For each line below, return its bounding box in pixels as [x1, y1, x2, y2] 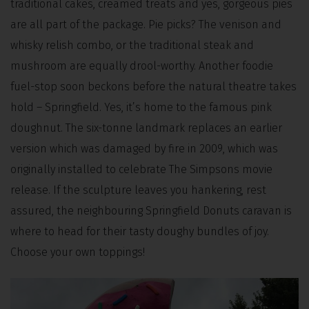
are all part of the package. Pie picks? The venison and [10, 17, 281, 31]
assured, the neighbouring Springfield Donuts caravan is [10, 203, 292, 217]
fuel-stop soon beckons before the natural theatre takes [10, 79, 297, 93]
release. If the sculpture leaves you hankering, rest [10, 183, 266, 197]
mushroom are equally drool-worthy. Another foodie [10, 59, 273, 72]
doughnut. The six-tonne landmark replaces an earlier [10, 121, 282, 134]
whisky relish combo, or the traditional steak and [10, 38, 254, 52]
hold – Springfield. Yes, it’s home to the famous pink [10, 100, 272, 114]
